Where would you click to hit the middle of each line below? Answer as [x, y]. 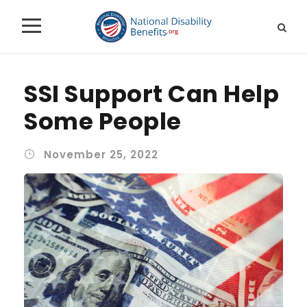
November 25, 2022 [101, 154]
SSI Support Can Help [151, 94]
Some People [103, 121]
